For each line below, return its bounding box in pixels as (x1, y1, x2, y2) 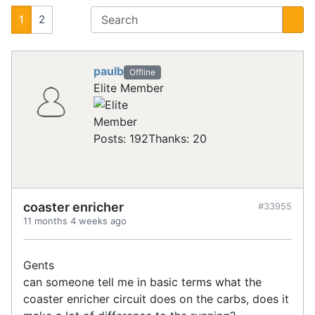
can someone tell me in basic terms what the (23, 275, 262, 290)
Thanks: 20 (148, 131, 207, 146)
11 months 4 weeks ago (23, 215, 127, 227)
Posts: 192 (94, 131, 148, 146)
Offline (129, 66, 155, 77)
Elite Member (94, 81, 164, 96)
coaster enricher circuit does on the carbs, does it (23, 292, 289, 307)
